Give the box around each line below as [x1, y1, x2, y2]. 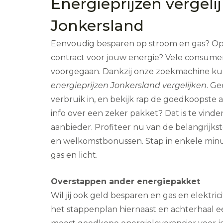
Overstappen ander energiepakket [51, 176, 200, 186]
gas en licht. [51, 150, 98, 160]
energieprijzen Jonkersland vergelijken [51, 80, 207, 90]
